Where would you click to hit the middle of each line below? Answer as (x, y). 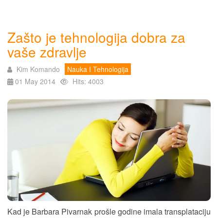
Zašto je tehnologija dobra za (96, 37)
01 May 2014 (35, 81)
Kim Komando (38, 69)
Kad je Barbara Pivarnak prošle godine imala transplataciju (109, 211)
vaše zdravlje (47, 52)
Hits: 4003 (88, 81)
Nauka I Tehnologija (98, 69)
